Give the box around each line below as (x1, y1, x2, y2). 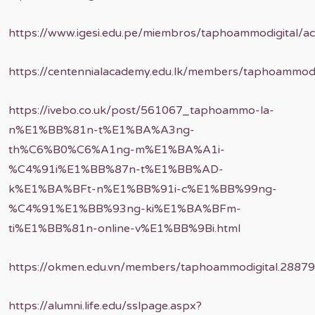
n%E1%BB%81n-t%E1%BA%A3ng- (8, 123, 195, 137)
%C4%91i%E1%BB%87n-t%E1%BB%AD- (8, 162, 224, 176)
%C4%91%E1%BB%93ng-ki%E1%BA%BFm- (8, 202, 241, 216)
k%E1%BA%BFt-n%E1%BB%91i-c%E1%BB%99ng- (8, 182, 277, 196)
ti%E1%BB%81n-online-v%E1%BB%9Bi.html (8, 221, 240, 236)
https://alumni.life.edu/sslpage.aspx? (8, 299, 202, 313)
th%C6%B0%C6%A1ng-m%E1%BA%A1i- (8, 143, 225, 157)
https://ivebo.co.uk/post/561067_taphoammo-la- (8, 103, 274, 117)
